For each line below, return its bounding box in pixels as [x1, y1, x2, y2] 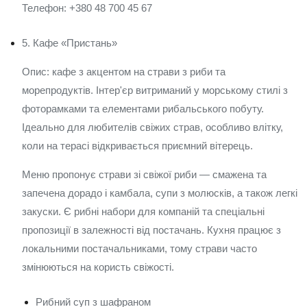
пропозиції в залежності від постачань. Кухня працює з [22, 224, 281, 236]
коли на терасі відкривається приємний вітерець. [22, 140, 253, 151]
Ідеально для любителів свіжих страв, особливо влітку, [22, 121, 283, 133]
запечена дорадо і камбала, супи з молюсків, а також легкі [22, 187, 297, 199]
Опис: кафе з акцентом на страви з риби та [22, 66, 225, 77]
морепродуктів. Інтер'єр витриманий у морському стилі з [22, 84, 288, 96]
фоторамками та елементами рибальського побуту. [22, 103, 264, 114]
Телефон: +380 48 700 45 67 [22, 2, 152, 14]
